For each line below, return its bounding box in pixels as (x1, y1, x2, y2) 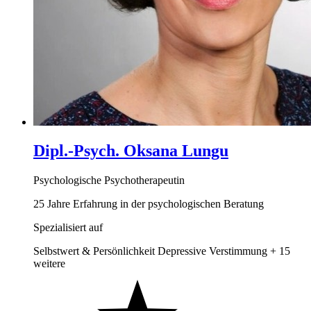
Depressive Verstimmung (158, 245, 267, 258)
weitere (33, 258, 65, 270)
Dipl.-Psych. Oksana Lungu (33, 142, 228, 160)
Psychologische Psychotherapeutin (33, 174, 185, 187)
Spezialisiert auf (33, 221, 103, 234)
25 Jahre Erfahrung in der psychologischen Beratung (33, 198, 264, 210)
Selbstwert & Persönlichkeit (33, 245, 155, 258)
